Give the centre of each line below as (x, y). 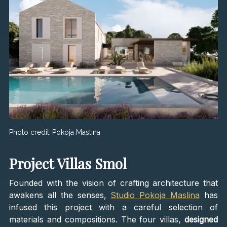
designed (201, 219)
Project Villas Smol (68, 163)
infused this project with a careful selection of (113, 207)
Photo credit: (30, 132)
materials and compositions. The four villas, (97, 219)
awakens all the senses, (60, 195)
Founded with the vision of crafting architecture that (113, 183)
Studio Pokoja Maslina (155, 195)
